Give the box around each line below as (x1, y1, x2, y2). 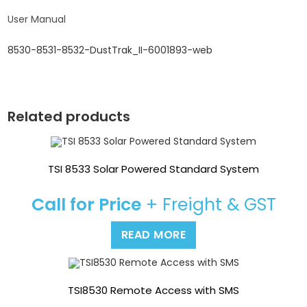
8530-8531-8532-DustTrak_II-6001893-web (8, 43, 213, 58)
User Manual (8, 12, 66, 27)
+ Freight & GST (140, 193, 276, 217)
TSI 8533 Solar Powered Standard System (48, 162, 259, 177)
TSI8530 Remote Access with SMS (68, 283, 239, 298)
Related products (8, 107, 131, 127)
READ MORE (121, 227, 186, 243)
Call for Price (31, 193, 141, 217)
